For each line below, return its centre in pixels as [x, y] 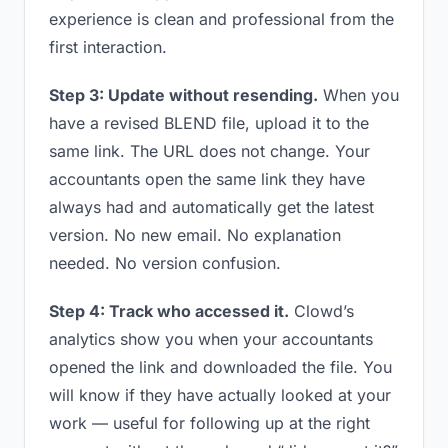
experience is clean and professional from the [221, 19]
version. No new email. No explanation [195, 235]
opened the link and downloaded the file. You [220, 367]
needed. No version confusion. [165, 263]
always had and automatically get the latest [211, 207]
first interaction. [108, 47]
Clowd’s [321, 311]
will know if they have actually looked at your [220, 395]
